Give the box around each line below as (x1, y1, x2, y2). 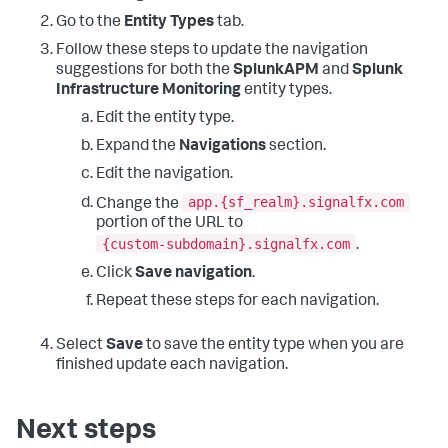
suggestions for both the (56, 62, 233, 79)
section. (266, 138, 326, 155)
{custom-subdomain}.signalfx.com (102, 235, 350, 252)
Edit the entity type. (96, 110, 234, 127)
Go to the (56, 14, 124, 31)
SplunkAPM (233, 62, 319, 79)
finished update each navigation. (56, 357, 288, 374)
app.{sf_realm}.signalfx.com (188, 194, 404, 211)
